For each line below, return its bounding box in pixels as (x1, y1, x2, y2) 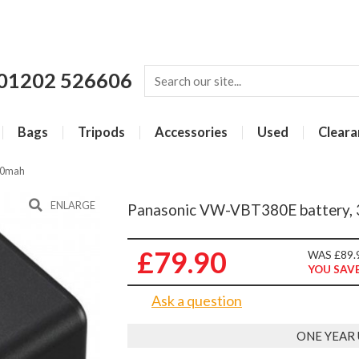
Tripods (78, 124, 125, 140)
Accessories (155, 124, 228, 140)
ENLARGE (50, 199, 95, 212)
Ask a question (151, 291, 242, 309)
